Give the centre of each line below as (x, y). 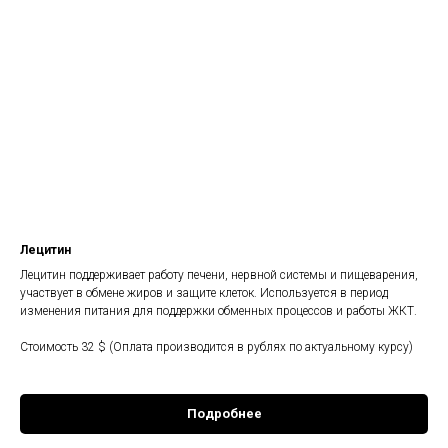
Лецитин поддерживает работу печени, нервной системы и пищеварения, (219, 275)
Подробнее (224, 414)
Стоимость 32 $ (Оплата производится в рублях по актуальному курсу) (216, 347)
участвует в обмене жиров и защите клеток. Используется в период (204, 293)
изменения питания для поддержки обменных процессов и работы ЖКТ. (218, 311)
